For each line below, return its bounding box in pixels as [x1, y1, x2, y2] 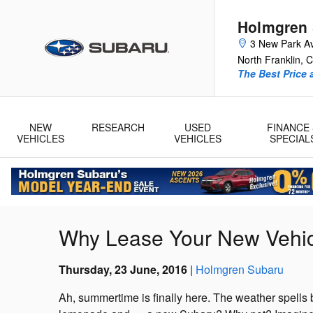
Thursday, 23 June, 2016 [59, 261, 187, 278]
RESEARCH [92, 120, 145, 134]
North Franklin [238, 52, 300, 66]
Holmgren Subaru [196, 261, 284, 278]
